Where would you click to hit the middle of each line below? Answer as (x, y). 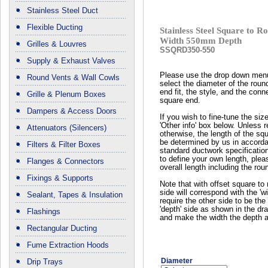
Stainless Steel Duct (63, 11)
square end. (180, 101)
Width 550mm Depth (201, 41)
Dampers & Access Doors (72, 111)
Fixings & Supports (60, 178)
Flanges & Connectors (66, 162)
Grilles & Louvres (57, 44)
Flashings (44, 212)
